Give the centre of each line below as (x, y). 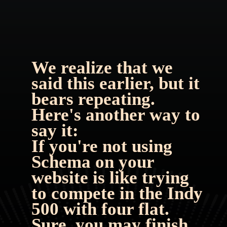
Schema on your (92, 162)
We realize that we (102, 67)
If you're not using (102, 146)
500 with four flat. (100, 209)
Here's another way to (116, 115)
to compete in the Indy (117, 193)
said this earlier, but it (115, 83)
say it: (55, 130)
